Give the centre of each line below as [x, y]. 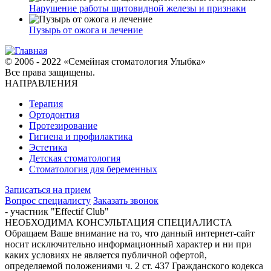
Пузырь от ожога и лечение [86, 30]
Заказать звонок [126, 201]
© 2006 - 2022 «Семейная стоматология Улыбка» [105, 62]
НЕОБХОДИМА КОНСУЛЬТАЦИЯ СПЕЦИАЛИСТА [119, 223]
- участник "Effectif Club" [57, 212]
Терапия [46, 104]
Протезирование [63, 126]
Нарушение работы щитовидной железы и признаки [138, 8]
